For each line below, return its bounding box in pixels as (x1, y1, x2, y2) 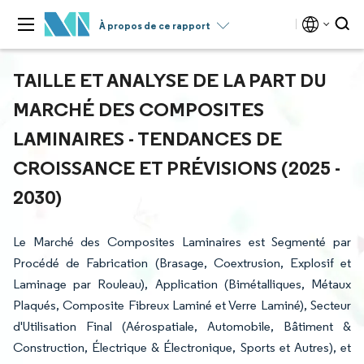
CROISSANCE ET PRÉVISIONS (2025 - (13, 155, 340, 180)
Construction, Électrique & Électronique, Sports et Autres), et (13, 340, 351, 355)
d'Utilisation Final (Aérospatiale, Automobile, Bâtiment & (13, 318, 351, 334)
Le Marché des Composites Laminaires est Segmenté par (13, 234, 351, 249)
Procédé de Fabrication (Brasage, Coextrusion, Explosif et (13, 255, 351, 271)
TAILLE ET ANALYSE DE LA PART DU (13, 67, 327, 92)
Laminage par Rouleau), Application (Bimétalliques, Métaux (13, 276, 351, 292)
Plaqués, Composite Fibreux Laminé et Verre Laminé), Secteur (13, 297, 351, 313)
